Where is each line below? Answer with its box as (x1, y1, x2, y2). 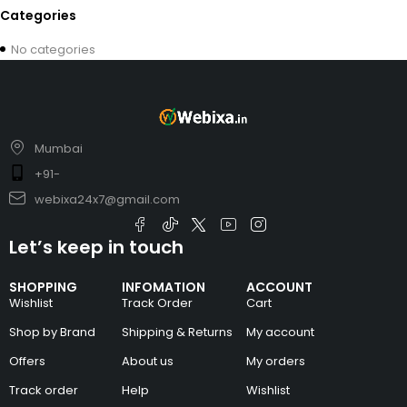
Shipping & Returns (122, 323, 233, 342)
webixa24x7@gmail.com (34, 190, 180, 208)
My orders (246, 352, 306, 371)
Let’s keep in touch (9, 234, 184, 261)
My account (246, 323, 315, 342)
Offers (9, 352, 45, 371)
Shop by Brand (9, 323, 95, 342)
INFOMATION (122, 278, 206, 297)
